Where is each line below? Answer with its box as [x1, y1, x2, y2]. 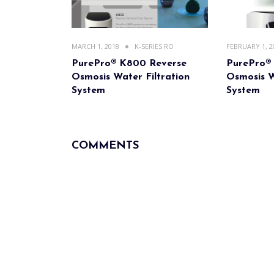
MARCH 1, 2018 [72, 41, 119, 51]
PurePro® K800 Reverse [72, 58, 187, 68]
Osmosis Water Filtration [72, 72, 190, 82]
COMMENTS [72, 139, 139, 152]
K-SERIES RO [135, 41, 174, 51]
